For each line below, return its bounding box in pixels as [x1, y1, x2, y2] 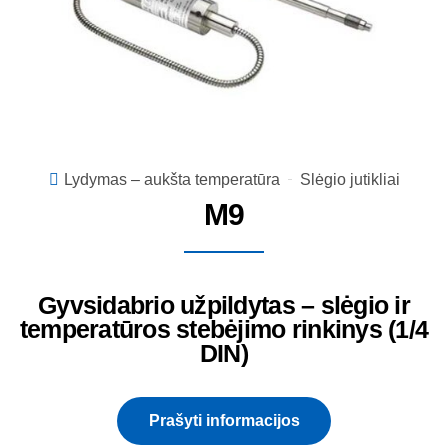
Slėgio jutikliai [299, 170, 400, 188]
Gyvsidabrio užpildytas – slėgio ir [38, 291, 410, 319]
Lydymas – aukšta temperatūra [63, 170, 280, 188]
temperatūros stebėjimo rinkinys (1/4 [19, 315, 429, 343]
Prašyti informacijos [148, 412, 300, 430]
